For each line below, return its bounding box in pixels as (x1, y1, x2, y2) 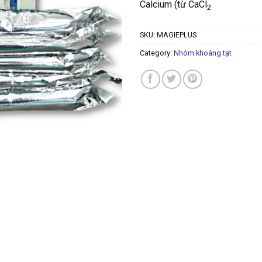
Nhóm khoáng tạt (174, 49, 232, 58)
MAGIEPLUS (157, 30, 196, 40)
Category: (140, 49, 174, 58)
